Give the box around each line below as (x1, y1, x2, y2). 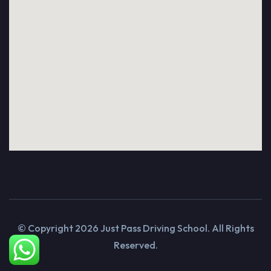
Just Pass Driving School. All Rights (98, 221, 254, 234)
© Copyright (17, 221, 75, 234)
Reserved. (113, 238, 158, 251)
